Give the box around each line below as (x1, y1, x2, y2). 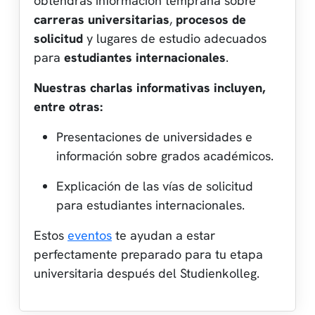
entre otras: (34, 98, 103, 115)
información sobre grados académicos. (56, 147, 274, 164)
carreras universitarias (34, 11, 169, 27)
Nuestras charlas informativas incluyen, (34, 79, 265, 96)
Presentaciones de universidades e (56, 128, 252, 145)
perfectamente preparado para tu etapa (34, 245, 263, 262)
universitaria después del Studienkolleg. (34, 264, 259, 281)
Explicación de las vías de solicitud (56, 177, 253, 194)
